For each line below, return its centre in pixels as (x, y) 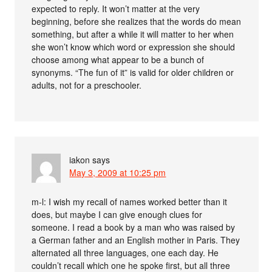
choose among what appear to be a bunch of (118, 59)
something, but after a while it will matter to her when (133, 34)
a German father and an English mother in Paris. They (136, 240)
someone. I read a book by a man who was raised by (134, 227)
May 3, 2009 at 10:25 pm (118, 172)
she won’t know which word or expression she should (134, 46)
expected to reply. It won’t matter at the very (116, 8)
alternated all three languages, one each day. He (125, 252)
